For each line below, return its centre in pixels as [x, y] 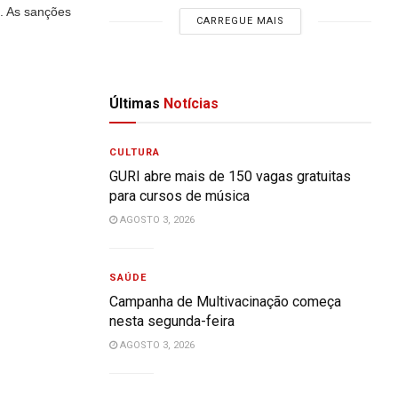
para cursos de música [180, 196]
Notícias [190, 103]
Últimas [135, 103]
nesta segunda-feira [172, 321]
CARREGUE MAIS [241, 21]
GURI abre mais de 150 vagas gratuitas [231, 176]
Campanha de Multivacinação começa [226, 302]
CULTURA [135, 152]
